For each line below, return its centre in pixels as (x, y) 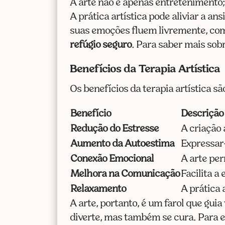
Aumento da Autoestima (123, 144)
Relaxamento (98, 189)
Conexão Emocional (112, 159)
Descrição (202, 114)
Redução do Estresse (115, 129)
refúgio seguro (101, 45)
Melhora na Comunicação (125, 174)
